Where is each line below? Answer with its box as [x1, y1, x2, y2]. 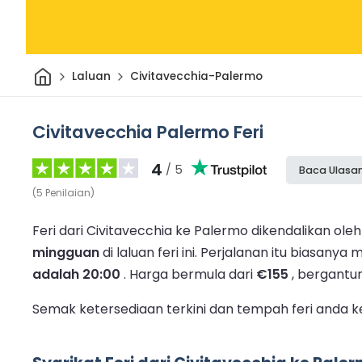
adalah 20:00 [32, 264, 120, 284]
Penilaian [45, 185, 90, 200]
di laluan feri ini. [99, 242, 200, 262]
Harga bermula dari [129, 264, 256, 284]
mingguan [32, 242, 99, 262]
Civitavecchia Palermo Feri [32, 119, 263, 145]
